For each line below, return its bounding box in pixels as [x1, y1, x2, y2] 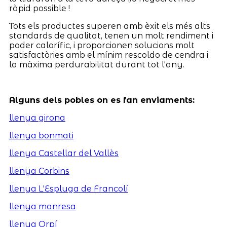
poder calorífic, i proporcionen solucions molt [9, 41, 195, 51]
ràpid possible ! [9, 4, 70, 14]
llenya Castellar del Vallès [9, 148, 119, 159]
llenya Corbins [9, 166, 69, 176]
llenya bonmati [9, 131, 73, 141]
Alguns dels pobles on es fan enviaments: [9, 95, 195, 105]
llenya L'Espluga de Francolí [9, 184, 128, 194]
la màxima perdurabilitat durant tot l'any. [9, 60, 184, 70]
